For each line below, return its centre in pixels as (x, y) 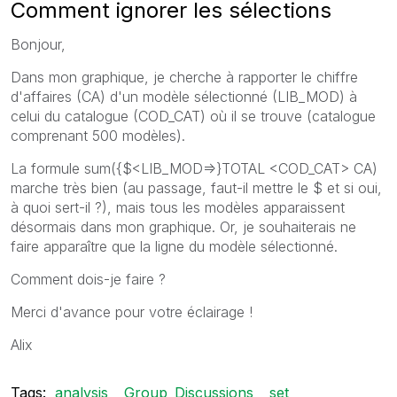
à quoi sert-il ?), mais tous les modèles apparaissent (178, 207)
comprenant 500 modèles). (98, 135)
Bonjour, (38, 44)
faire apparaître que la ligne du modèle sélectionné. (174, 246)
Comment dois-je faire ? (88, 279)
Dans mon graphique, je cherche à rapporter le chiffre (184, 77)
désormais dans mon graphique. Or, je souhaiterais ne (183, 226)
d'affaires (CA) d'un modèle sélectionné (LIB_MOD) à (184, 96)
